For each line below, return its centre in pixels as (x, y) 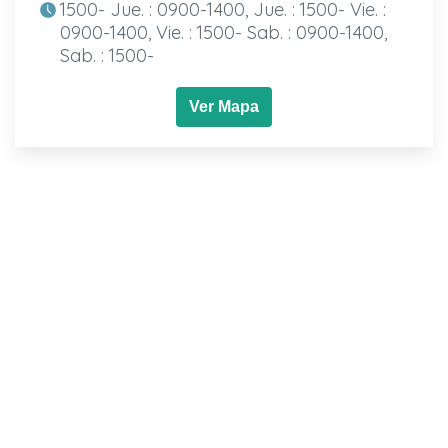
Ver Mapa (224, 106)
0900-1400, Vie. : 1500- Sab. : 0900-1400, (223, 32)
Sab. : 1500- (106, 55)
